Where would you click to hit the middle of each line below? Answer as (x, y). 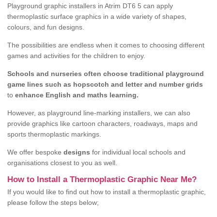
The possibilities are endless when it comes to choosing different (106, 45)
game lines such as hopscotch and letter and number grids (105, 85)
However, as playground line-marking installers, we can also (99, 113)
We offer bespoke (34, 152)
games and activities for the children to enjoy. (76, 56)
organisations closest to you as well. (62, 163)
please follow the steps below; (53, 203)
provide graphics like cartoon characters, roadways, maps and (102, 124)
